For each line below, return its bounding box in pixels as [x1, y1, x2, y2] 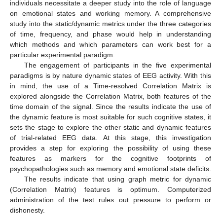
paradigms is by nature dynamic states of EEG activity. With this [10, 72, 211, 80]
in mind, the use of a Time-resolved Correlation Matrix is [10, 82, 211, 90]
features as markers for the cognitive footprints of [10, 154, 211, 163]
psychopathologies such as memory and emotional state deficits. [10, 165, 211, 173]
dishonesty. [10, 206, 45, 215]
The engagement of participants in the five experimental [24, 61, 211, 70]
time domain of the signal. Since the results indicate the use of [10, 103, 211, 111]
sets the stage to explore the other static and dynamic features [10, 123, 211, 132]
